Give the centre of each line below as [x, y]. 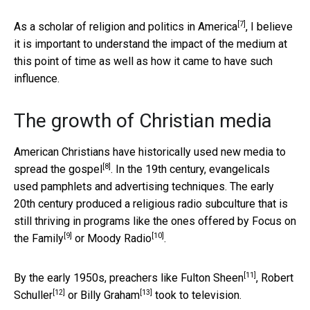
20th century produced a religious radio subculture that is [151, 203]
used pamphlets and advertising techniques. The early [144, 186]
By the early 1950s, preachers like [97, 277]
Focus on [274, 221]
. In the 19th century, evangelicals [190, 169]
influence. [37, 78]
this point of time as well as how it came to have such [143, 61]
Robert [277, 277]
